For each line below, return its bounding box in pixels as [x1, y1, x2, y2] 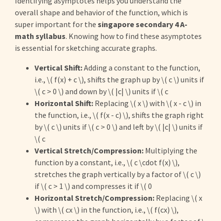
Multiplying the [144, 146, 197, 155]
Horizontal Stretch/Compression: [35, 193, 154, 203]
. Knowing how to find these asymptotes [66, 31, 202, 41]
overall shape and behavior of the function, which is [15, 7, 188, 17]
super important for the [15, 19, 98, 29]
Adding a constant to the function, [82, 63, 200, 73]
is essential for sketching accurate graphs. [15, 43, 157, 53]
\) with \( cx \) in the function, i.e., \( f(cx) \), [35, 205, 179, 215]
